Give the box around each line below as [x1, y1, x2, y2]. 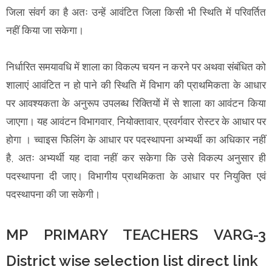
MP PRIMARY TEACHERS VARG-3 [6, 225, 266, 243]
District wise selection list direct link [6, 251, 258, 270]
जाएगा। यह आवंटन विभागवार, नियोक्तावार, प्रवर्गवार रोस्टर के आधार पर [6, 115, 266, 127]
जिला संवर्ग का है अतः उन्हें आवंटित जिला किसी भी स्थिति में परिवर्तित [6, 5, 266, 18]
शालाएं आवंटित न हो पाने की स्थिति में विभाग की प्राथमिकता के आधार [6, 78, 266, 91]
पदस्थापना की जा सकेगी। [6, 188, 100, 200]
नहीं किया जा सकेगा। [6, 24, 84, 36]
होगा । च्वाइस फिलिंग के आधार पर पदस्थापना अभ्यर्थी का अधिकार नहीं [6, 133, 266, 146]
